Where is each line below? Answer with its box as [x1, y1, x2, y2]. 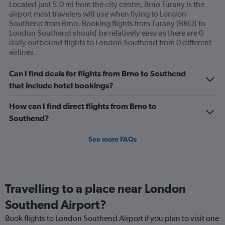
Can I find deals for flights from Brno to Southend [9, 69, 186, 78]
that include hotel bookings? [9, 81, 114, 90]
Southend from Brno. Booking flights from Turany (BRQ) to [9, 19, 205, 29]
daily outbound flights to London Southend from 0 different [9, 38, 211, 48]
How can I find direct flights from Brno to [9, 101, 157, 111]
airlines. [9, 47, 36, 57]
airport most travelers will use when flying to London [9, 9, 186, 19]
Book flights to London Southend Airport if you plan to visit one [5, 213, 219, 223]
